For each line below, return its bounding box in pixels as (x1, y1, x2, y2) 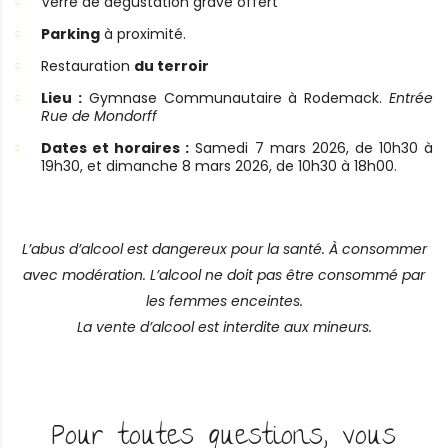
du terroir (134, 56, 209, 77)
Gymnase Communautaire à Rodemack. (81, 88, 390, 109)
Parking (41, 24, 100, 45)
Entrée (389, 88, 434, 109)
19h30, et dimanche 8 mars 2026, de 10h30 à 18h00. (41, 156, 397, 177)
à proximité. (100, 24, 186, 45)
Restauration (41, 56, 134, 77)
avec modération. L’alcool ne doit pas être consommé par (23, 265, 425, 286)
